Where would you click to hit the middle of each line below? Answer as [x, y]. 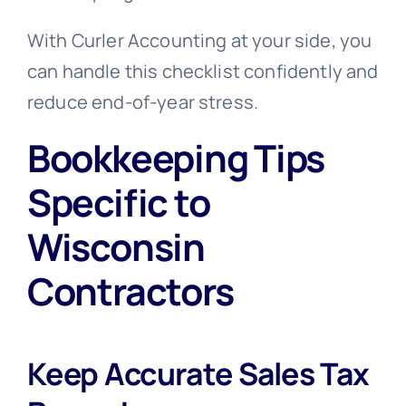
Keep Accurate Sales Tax [198, 374]
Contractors [130, 290]
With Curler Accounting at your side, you [199, 40]
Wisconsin [116, 246]
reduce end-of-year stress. [143, 101]
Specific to [118, 202]
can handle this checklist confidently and [203, 71]
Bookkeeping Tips [176, 157]
